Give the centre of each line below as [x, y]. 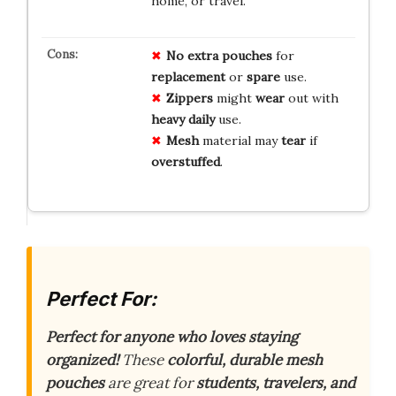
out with [311, 98]
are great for [150, 383]
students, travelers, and [276, 383]
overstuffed [185, 161]
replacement [188, 76]
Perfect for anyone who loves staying [172, 337]
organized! [82, 360]
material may [240, 140]
